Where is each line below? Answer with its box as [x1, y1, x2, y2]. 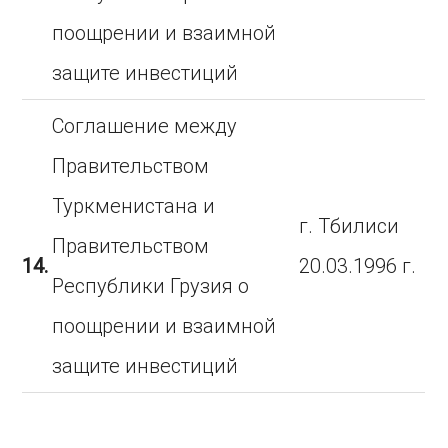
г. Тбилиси [299, 214, 400, 238]
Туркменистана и [52, 194, 216, 218]
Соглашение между [52, 114, 238, 138]
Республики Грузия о [52, 274, 250, 298]
